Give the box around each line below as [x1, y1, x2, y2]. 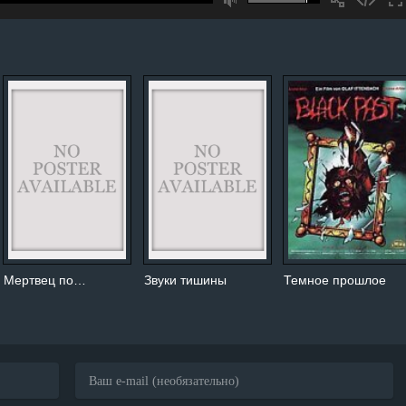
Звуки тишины [143, 272, 227, 287]
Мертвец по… [3, 272, 86, 287]
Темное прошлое [284, 272, 387, 287]
